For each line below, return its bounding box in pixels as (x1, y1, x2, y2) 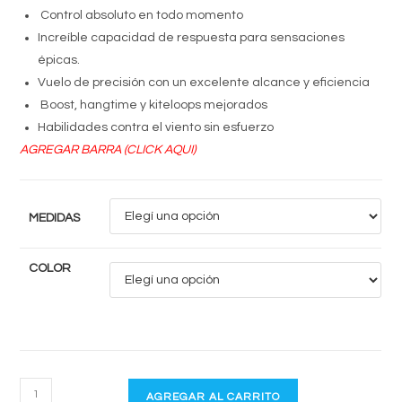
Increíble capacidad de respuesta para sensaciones (38, 31, 345, 44)
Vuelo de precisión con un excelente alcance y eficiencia (38, 76, 371, 89)
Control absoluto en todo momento (38, 9, 244, 22)
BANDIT (19, 381, 64, 394)
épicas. (38, 54, 81, 66)
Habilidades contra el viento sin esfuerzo (38, 121, 275, 134)
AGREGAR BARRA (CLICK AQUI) (20, 144, 197, 156)
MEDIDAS (29, 212, 81, 224)
